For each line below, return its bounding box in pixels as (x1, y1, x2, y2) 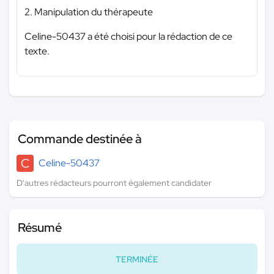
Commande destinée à (18, 130, 142, 147)
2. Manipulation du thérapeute (24, 5, 153, 18)
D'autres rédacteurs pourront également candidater (17, 177, 212, 188)
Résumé (18, 219, 62, 235)
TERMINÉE (116, 253, 158, 265)
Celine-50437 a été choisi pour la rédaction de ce (24, 29, 232, 43)
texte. (24, 44, 50, 57)
